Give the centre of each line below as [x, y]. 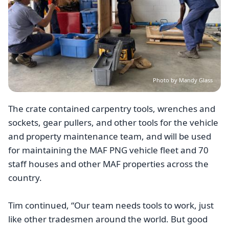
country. [25, 177]
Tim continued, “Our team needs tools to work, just [111, 205]
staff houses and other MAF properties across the [108, 164]
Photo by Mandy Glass [183, 80]
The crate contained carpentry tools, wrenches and [112, 108]
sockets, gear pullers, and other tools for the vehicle [113, 122]
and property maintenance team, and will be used [110, 136]
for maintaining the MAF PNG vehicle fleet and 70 [108, 150]
